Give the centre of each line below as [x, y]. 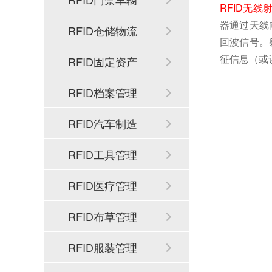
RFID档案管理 [103, 92]
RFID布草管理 [103, 216]
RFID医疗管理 [103, 185]
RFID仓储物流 [103, 30]
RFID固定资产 [103, 61]
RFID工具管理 [103, 154]
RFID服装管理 [103, 247]
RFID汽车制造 [103, 123]
